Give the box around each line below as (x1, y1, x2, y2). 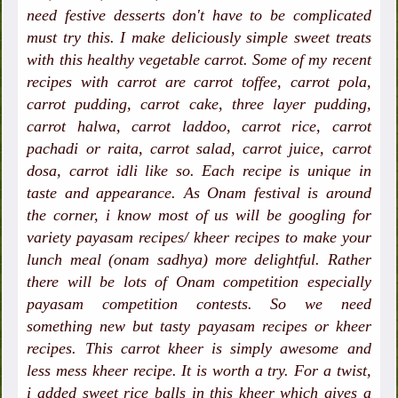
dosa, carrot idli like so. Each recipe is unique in (27, 162, 371, 180)
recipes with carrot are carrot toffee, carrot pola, (27, 73, 371, 92)
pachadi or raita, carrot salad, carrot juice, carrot (27, 139, 371, 158)
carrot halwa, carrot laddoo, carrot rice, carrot (27, 117, 371, 136)
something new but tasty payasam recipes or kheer (27, 317, 371, 336)
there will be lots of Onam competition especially (27, 273, 371, 291)
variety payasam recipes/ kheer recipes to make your (27, 228, 371, 247)
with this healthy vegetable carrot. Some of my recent (27, 51, 371, 69)
